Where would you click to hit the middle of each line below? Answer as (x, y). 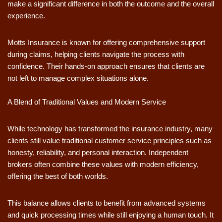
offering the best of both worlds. (58, 176)
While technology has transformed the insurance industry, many (110, 129)
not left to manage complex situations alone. (78, 78)
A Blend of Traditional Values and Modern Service (87, 102)
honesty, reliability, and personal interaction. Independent (98, 153)
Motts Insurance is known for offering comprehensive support (106, 43)
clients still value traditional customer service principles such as (110, 141)
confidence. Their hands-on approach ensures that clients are (106, 66)
